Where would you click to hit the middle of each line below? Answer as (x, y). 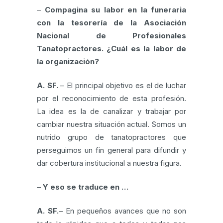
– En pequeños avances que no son (122, 211)
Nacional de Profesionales (111, 36)
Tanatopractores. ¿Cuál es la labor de (111, 49)
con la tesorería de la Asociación (111, 23)
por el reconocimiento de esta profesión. (111, 98)
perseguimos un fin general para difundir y (111, 150)
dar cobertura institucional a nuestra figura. (109, 163)
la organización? (68, 61)
